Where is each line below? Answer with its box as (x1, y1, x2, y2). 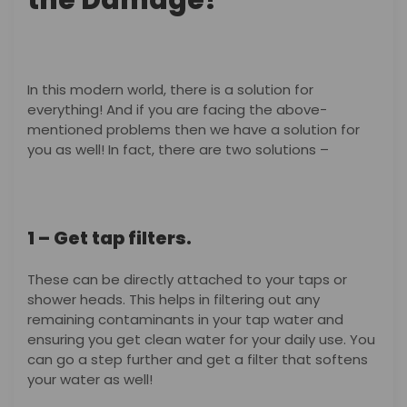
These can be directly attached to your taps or (27, 269, 347, 289)
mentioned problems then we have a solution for (27, 119, 360, 139)
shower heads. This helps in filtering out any (27, 289, 320, 309)
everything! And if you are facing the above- (27, 99, 327, 119)
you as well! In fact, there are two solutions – (27, 139, 333, 159)
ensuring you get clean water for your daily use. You (27, 329, 375, 349)
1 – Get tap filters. (27, 224, 195, 251)
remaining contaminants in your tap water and (27, 309, 343, 329)
